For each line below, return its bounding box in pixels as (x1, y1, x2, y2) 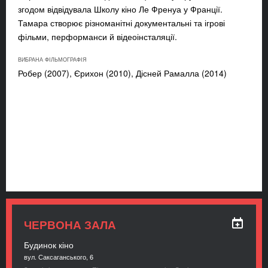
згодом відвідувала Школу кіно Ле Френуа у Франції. (18, 3, 223, 16)
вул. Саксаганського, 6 (24, 252, 93, 261)
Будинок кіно (24, 239, 74, 251)
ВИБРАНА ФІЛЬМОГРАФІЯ (18, 56, 87, 64)
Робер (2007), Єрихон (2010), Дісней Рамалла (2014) (18, 67, 227, 80)
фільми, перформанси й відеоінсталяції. (18, 31, 177, 43)
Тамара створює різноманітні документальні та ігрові (18, 17, 225, 29)
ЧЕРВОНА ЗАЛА (24, 217, 116, 233)
